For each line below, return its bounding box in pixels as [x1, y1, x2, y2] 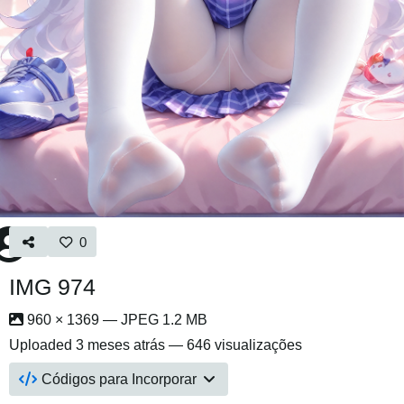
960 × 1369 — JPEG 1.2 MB [23, 311, 207, 327]
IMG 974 [9, 273, 96, 299]
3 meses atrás [76, 336, 165, 353]
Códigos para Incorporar [41, 371, 197, 387]
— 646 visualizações [165, 336, 302, 353]
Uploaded [9, 336, 76, 353]
